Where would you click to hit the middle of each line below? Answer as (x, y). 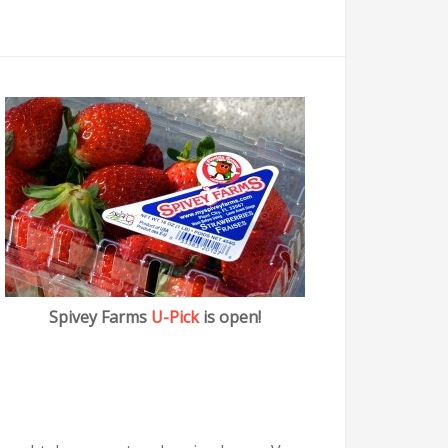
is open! (230, 317)
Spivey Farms (100, 317)
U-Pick (175, 317)
